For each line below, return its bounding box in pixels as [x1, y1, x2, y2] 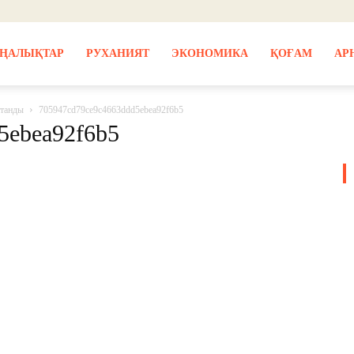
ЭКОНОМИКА [171, 47, 248, 59]
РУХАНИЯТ [85, 47, 149, 59]
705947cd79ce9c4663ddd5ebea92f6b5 [39, 104, 183, 115]
